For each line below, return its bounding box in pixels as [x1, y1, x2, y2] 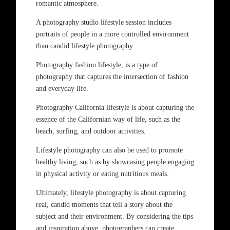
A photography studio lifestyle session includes [35, 18, 171, 26]
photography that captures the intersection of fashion [35, 73, 188, 81]
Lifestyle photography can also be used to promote [35, 146, 183, 154]
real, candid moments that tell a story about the [35, 201, 172, 208]
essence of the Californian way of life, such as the [35, 116, 180, 123]
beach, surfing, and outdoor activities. [35, 127, 146, 135]
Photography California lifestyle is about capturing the [35, 104, 194, 111]
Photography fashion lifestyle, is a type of [35, 61, 158, 69]
